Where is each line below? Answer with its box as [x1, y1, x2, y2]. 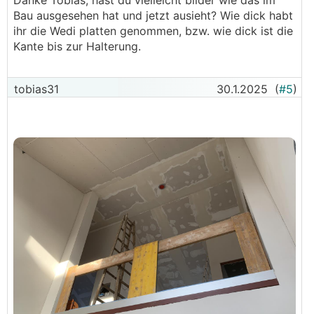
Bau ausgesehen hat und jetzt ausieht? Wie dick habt [13, 8, 293, 22]
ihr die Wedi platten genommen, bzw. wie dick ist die [13, 24, 293, 38]
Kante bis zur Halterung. [13, 39, 141, 53]
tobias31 [11, 82, 59, 96]
